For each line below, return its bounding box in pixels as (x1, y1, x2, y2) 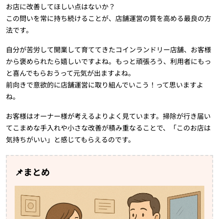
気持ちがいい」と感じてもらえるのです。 (6, 134, 135, 145)
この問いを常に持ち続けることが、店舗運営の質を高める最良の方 (6, 13, 211, 23)
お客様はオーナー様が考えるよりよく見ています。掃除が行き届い (6, 111, 211, 121)
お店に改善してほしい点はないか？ (6, 1, 115, 12)
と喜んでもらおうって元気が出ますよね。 (6, 68, 135, 78)
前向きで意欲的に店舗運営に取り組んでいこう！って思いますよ (6, 80, 203, 90)
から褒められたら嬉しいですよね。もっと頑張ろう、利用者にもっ (6, 56, 211, 66)
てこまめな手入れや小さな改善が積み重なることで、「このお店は (6, 123, 211, 133)
